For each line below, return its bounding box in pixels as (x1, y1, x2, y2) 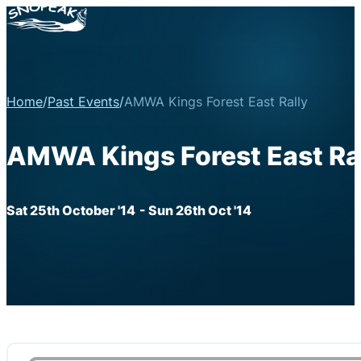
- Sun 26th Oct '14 (139, 201, 251, 218)
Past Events (48, 93, 119, 110)
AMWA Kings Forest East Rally (124, 93, 308, 110)
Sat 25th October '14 (6, 201, 135, 218)
